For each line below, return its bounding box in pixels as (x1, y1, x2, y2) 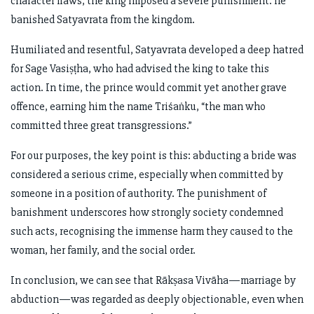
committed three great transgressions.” (11, 118, 192, 133)
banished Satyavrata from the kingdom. (11, 13, 195, 27)
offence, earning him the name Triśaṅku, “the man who (11, 100, 266, 114)
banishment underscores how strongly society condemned (11, 205, 283, 220)
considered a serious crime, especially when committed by (11, 168, 283, 182)
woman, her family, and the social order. (11, 243, 196, 258)
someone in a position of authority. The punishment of (11, 186, 266, 201)
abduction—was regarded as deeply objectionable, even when (11, 292, 303, 307)
